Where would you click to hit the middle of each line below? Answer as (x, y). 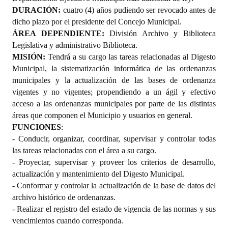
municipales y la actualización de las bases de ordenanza (114, 80)
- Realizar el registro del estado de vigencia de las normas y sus (114, 209)
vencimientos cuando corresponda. (68, 220)
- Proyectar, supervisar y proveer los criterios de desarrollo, (114, 162)
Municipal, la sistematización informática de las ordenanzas (114, 68)
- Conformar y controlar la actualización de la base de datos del (114, 185)
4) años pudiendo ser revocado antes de (152, 10)
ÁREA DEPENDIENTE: (58, 33)
